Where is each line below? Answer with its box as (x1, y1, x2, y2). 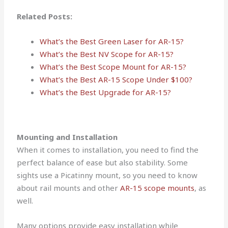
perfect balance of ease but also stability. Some (17, 157, 188, 167)
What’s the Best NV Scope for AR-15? (40, 49, 174, 60)
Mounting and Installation (17, 131, 118, 142)
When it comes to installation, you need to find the (17, 144, 199, 155)
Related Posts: (17, 11, 73, 22)
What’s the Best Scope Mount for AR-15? (40, 62, 187, 72)
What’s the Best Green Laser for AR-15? (40, 36, 184, 47)
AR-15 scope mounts (120, 182, 195, 193)
